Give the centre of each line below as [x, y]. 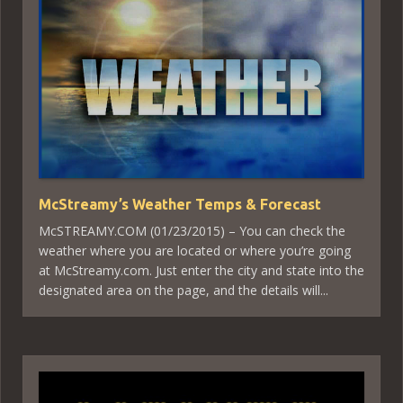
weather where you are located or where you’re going [195, 250]
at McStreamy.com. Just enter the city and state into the [201, 270]
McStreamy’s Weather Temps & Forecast [180, 204]
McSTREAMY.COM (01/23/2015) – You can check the [192, 230]
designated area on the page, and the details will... [184, 290]
